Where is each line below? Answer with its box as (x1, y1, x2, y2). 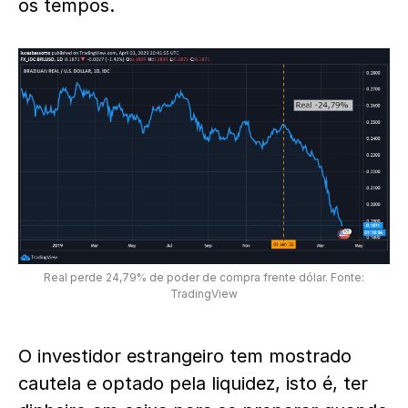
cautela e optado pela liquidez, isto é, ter (18, 372, 368, 394)
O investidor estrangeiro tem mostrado (18, 345, 352, 367)
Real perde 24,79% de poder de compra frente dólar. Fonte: (44, 270, 364, 284)
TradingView (170, 287, 238, 301)
